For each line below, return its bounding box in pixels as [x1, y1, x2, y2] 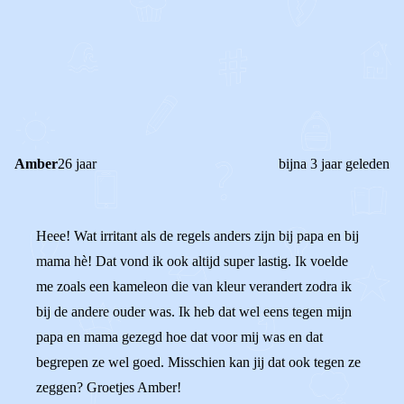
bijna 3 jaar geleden [279, 156, 390, 171]
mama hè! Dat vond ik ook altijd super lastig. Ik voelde [36, 253, 348, 269]
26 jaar [58, 156, 96, 171]
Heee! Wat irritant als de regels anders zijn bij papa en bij [36, 228, 359, 243]
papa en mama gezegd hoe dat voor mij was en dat [36, 329, 323, 344]
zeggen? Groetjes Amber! [36, 380, 181, 395]
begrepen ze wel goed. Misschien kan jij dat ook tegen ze [36, 354, 361, 370]
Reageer [79, 74, 126, 89]
